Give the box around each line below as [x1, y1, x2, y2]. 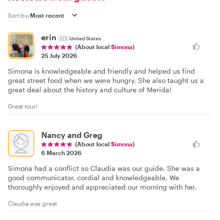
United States [69, 35, 101, 41]
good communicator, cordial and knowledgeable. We [8, 173, 179, 182]
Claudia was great [8, 199, 57, 207]
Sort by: [8, 12, 30, 19]
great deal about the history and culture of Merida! [8, 85, 171, 94]
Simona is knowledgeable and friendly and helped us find [8, 66, 195, 75]
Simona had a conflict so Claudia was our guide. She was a [8, 164, 200, 172]
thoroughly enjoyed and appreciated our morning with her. [8, 182, 196, 191]
